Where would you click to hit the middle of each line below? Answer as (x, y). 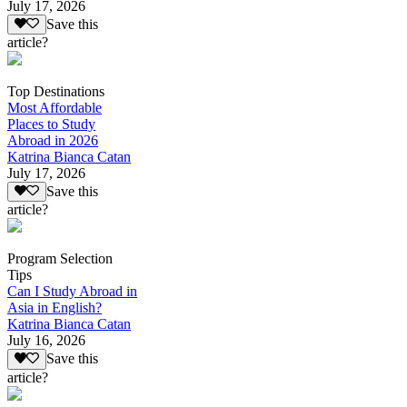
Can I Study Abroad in (72, 292)
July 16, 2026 (46, 341)
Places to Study (51, 124)
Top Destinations (56, 92)
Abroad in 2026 (53, 141)
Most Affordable (55, 108)
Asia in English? (55, 308)
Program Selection (60, 259)
